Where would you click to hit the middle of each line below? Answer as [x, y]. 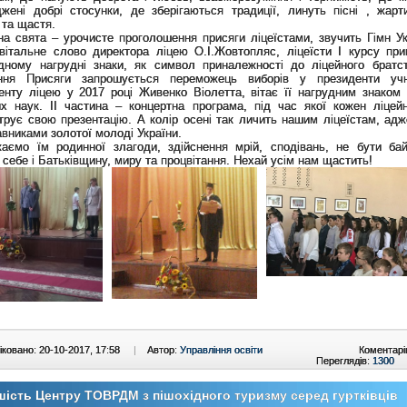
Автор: [164, 349]
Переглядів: [344, 360]
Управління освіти [221, 349]
